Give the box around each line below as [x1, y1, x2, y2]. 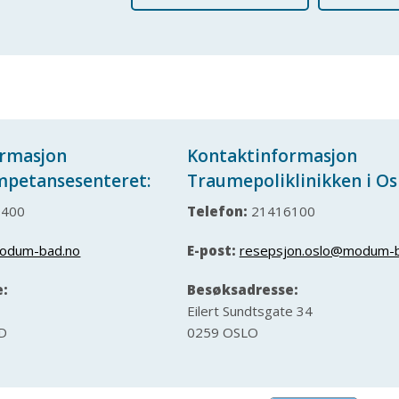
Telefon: [186, 201, 248, 220]
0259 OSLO [186, 322, 258, 341]
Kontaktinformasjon [186, 144, 357, 168]
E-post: [186, 240, 236, 259]
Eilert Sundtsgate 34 [186, 301, 313, 320]
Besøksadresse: [186, 280, 298, 298]
